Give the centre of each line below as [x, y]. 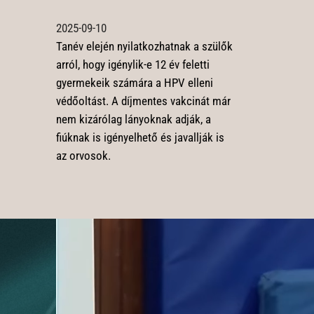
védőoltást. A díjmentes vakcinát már [143, 101]
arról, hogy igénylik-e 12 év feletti [132, 65]
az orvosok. [83, 156]
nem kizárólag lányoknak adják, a [133, 120]
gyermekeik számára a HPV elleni [134, 83]
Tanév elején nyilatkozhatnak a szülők [144, 47]
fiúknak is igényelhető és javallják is [140, 138]
